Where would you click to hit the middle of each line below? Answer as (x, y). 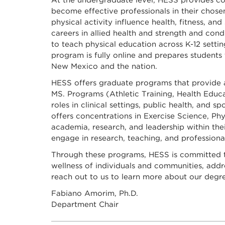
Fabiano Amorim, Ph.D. (95, 194)
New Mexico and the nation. (104, 67)
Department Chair (85, 205)
